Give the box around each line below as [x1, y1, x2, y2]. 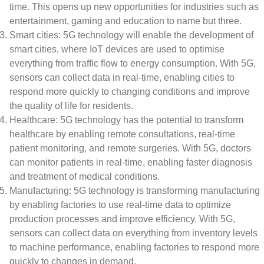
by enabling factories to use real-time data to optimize [9, 200, 231, 210]
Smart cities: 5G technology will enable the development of [9, 30, 253, 41]
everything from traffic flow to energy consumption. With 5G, [9, 58, 256, 69]
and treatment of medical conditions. [9, 171, 160, 182]
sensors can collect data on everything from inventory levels [9, 228, 258, 239]
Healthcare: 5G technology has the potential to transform [9, 115, 243, 126]
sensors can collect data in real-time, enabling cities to [9, 72, 235, 83]
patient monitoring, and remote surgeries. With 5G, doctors [9, 143, 251, 154]
